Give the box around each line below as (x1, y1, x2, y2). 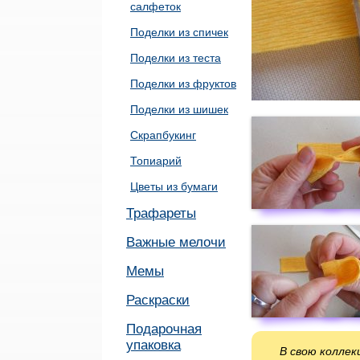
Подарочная (126, 321, 202, 337)
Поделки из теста (130, 51, 221, 64)
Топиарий (130, 154, 182, 167)
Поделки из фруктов (130, 77, 236, 90)
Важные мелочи (126, 235, 226, 250)
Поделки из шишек (130, 103, 228, 116)
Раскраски (126, 292, 190, 308)
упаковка (126, 337, 181, 353)
